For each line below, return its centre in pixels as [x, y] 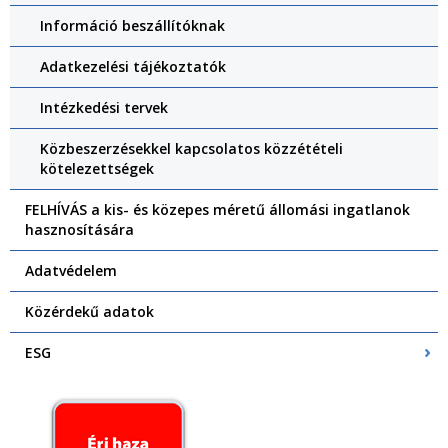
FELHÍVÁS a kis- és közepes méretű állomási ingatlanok [217, 209]
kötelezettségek [97, 168]
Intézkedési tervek [104, 107]
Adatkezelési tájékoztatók [133, 66]
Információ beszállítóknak [132, 25]
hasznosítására [79, 229]
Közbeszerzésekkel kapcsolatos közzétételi [191, 148]
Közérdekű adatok [89, 311]
